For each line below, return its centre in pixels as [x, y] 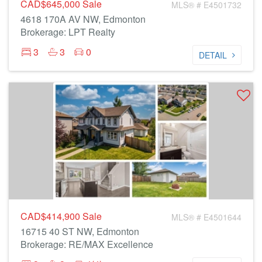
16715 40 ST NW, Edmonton [80, 231]
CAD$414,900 [51, 216]
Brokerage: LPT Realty [68, 32]
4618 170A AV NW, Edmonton [83, 19]
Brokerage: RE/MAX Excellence [87, 244]
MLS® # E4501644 [206, 217]
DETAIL [213, 55]
